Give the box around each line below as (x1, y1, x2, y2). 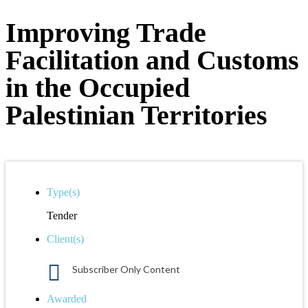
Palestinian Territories (5, 99, 267, 131)
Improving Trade (5, 16, 206, 48)
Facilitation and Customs (5, 44, 299, 76)
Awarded (47, 292, 87, 305)
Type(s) (47, 186, 80, 198)
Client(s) (47, 232, 84, 245)
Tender (47, 209, 77, 221)
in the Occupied (5, 71, 190, 103)
